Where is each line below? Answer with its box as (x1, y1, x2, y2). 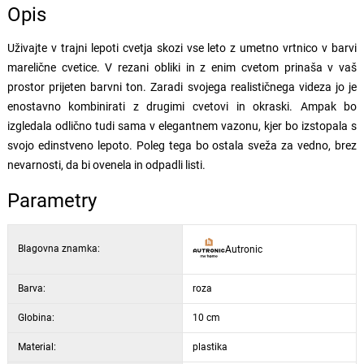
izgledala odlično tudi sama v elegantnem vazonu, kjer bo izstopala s (6, 119, 357, 132)
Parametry (6, 189, 97, 212)
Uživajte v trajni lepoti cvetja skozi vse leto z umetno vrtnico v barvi (6, 41, 357, 54)
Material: (17, 341, 56, 353)
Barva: (17, 283, 45, 294)
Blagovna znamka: (17, 243, 100, 254)
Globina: (17, 312, 54, 323)
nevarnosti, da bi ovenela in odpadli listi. (6, 158, 206, 171)
